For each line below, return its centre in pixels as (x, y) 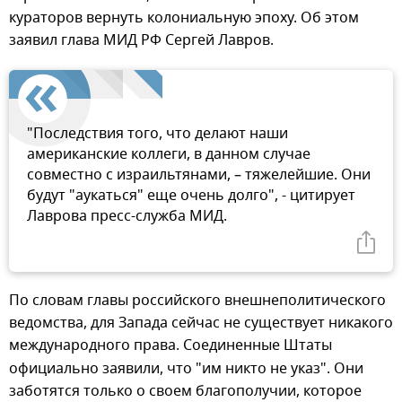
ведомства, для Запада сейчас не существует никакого (201, 323)
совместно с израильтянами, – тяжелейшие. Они (199, 175)
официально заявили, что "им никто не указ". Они (186, 368)
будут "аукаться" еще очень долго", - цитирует (191, 195)
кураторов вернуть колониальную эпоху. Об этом (184, 17)
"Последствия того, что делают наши (157, 133)
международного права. (94, 345)
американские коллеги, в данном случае (169, 154)
